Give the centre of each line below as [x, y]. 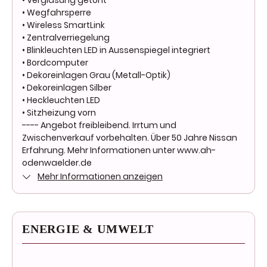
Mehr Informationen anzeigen [100, 177]
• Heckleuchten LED [61, 100]
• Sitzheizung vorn [59, 113]
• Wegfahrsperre [57, 13]
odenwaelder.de [57, 163]
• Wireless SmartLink [63, 25]
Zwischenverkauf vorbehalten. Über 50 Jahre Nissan [130, 138]
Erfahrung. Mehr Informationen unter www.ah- [119, 150]
